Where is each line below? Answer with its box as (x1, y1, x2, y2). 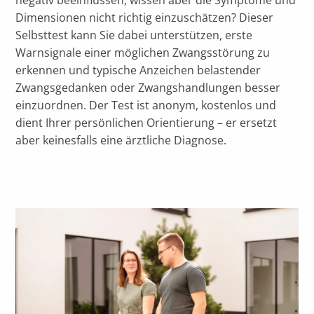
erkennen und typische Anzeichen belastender (15, 62, 261, 78)
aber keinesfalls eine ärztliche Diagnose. (15, 132, 227, 148)
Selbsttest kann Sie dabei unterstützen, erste (15, 27, 253, 43)
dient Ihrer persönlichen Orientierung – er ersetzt (15, 115, 278, 130)
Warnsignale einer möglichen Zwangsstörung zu (15, 45, 271, 60)
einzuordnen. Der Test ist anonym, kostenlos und (15, 97, 277, 113)
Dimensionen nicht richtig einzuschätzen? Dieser (15, 10, 274, 25)
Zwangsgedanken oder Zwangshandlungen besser (15, 80, 281, 95)
